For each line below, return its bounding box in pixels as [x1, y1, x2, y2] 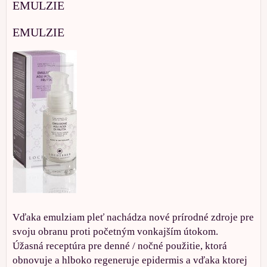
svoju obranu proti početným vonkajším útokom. [13, 226, 218, 238]
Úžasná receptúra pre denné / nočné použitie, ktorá [13, 240, 227, 252]
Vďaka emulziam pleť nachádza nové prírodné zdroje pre [13, 212, 254, 223]
